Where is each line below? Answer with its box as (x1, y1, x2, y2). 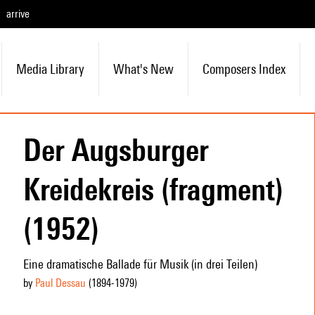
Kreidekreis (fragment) (22, 171, 283, 207)
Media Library (15, 61, 84, 77)
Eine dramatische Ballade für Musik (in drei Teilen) (22, 257, 257, 271)
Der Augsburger (22, 131, 209, 168)
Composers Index (202, 61, 285, 77)
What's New (112, 61, 174, 77)
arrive (6, 7, 30, 20)
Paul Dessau (34, 276, 86, 290)
